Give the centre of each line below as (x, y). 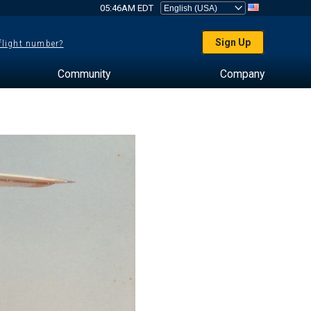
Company (242, 74)
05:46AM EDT (126, 8)
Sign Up (233, 42)
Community (84, 74)
